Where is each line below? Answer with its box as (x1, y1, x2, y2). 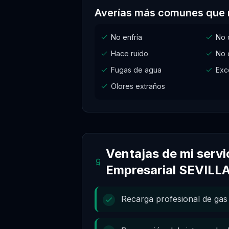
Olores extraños (111, 82, 165, 90)
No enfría (111, 33, 142, 41)
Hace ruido (111, 49, 148, 58)
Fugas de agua (111, 65, 162, 74)
